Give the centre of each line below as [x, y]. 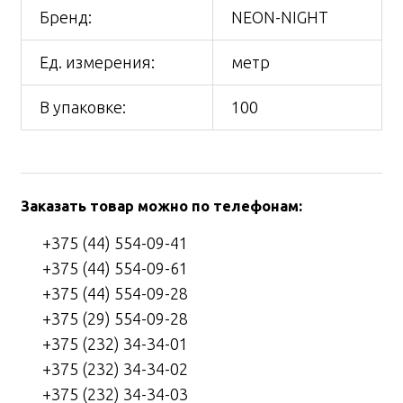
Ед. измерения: [97, 63]
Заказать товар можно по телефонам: [161, 206]
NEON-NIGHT [280, 18]
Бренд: [66, 18]
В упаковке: [83, 107]
